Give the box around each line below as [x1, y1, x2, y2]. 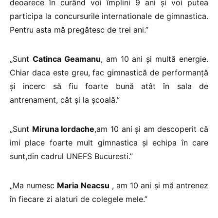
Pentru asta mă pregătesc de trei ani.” [10, 25, 148, 35]
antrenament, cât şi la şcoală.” [10, 95, 120, 105]
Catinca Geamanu [32, 54, 101, 64]
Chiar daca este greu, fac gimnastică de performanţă [10, 68, 208, 78]
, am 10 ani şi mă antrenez [109, 181, 209, 191]
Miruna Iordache [32, 124, 95, 134]
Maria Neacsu [57, 181, 109, 191]
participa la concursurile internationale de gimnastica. [10, 11, 208, 21]
